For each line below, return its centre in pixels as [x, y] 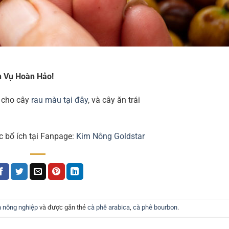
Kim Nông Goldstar [109, 136]
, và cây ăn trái [114, 100]
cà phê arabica [108, 208]
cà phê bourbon [155, 208]
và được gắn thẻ [62, 208]
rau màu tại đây [60, 100]
